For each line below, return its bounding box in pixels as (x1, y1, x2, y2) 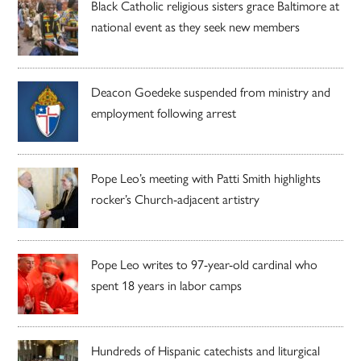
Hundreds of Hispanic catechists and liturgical (91, 340, 321, 359)
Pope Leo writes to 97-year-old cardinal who (91, 254, 318, 273)
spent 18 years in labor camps (91, 275, 243, 294)
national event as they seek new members (91, 16, 301, 35)
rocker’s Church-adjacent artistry (91, 189, 260, 208)
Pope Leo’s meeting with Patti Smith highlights (91, 168, 322, 187)
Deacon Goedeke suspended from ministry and (91, 81, 331, 101)
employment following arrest (91, 102, 237, 122)
